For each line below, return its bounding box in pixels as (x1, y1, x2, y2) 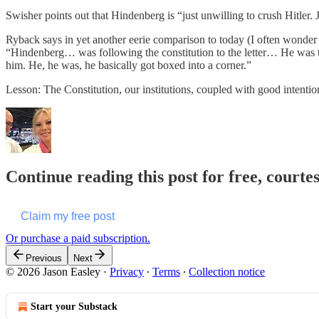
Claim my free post (21, 209, 115, 222)
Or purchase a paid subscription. (6, 231, 150, 244)
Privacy (110, 265, 144, 278)
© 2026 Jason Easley (6, 265, 100, 278)
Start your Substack (31, 300, 117, 312)
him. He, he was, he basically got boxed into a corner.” (6, 58, 251, 71)
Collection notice (189, 265, 265, 278)
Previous (26, 252, 62, 263)
